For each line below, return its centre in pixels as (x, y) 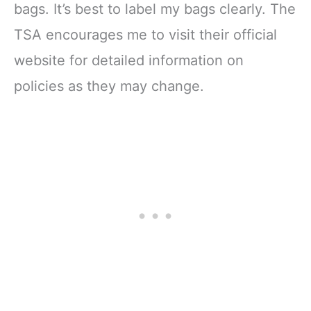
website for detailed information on (129, 60)
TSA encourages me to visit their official (145, 34)
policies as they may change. (109, 86)
